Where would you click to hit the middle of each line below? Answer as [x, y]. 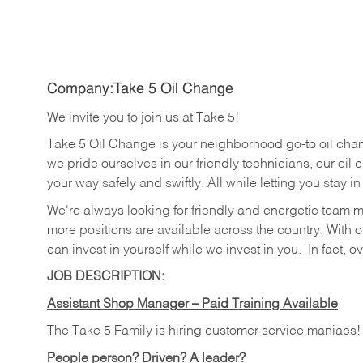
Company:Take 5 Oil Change [140, 90]
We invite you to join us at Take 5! [143, 118]
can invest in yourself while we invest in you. [174, 250]
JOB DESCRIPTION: [106, 278]
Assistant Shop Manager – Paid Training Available [192, 304]
